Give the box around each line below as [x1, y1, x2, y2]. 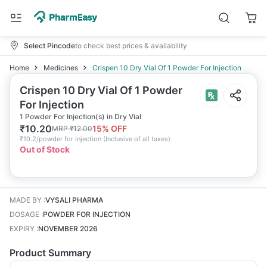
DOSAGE [10, 210, 39, 219]
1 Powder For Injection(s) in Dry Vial [20, 112, 141, 121]
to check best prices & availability [75, 41, 187, 50]
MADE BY [10, 195, 42, 204]
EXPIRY [10, 224, 35, 233]
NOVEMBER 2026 [38, 224, 98, 233]
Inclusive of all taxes [105, 135, 168, 143]
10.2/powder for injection [23, 135, 101, 143]
